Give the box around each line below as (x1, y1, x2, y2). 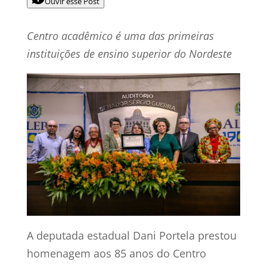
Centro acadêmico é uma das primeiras (26, 29, 214, 43)
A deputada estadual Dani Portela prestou (26, 228, 237, 243)
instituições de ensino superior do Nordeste (26, 46, 232, 61)
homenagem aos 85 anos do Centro (26, 246, 206, 260)
